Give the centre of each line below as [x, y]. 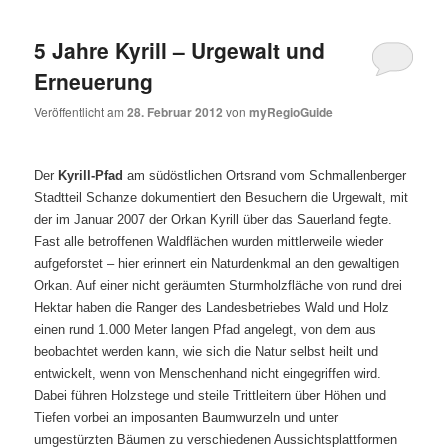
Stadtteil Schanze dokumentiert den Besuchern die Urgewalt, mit [221, 197]
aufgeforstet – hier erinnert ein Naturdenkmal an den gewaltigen [217, 263]
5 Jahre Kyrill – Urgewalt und [180, 50]
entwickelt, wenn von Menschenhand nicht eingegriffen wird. [208, 373]
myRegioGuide [291, 112]
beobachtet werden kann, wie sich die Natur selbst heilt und [206, 351]
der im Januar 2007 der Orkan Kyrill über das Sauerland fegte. [213, 219]
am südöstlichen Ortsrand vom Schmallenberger [265, 175]
